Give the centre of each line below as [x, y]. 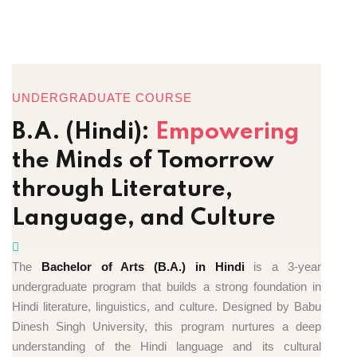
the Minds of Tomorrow [143, 161]
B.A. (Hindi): [84, 132]
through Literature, [122, 190]
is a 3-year [283, 266]
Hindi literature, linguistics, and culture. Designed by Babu [167, 306]
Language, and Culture [144, 218]
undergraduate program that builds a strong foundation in [167, 286]
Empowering [228, 132]
